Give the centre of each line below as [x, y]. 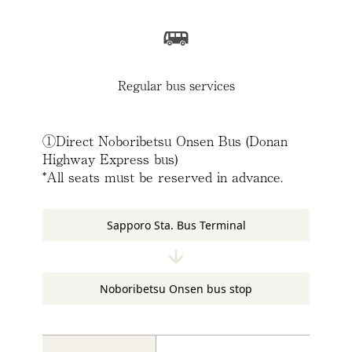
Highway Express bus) [110, 159]
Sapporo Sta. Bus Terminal [176, 225]
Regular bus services [176, 85]
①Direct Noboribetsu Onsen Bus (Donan [165, 141]
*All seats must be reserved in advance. [163, 177]
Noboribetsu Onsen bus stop [176, 289]
